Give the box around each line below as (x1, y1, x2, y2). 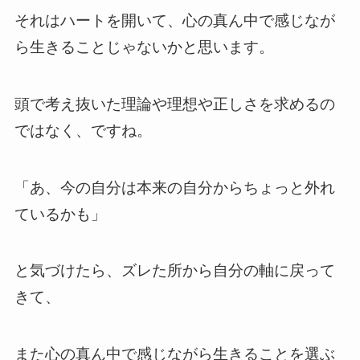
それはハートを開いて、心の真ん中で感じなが (14, 12, 335, 30)
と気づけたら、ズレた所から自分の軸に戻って (14, 262, 335, 280)
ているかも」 (14, 205, 106, 223)
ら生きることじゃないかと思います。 (14, 39, 274, 56)
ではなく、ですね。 (14, 121, 152, 139)
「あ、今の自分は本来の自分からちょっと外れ (14, 178, 335, 196)
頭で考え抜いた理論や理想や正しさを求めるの (14, 95, 335, 112)
